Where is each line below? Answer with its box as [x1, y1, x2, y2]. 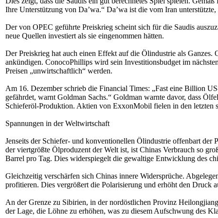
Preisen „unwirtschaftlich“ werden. [5, 67, 112, 75]
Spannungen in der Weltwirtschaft [5, 119, 109, 127]
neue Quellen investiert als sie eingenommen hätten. [5, 32, 164, 40]
